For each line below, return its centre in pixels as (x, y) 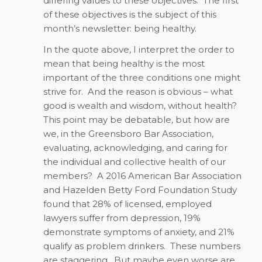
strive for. (63, 92)
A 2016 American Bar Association (169, 176)
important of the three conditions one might (142, 78)
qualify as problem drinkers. (104, 246)
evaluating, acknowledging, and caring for (135, 148)
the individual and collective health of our (134, 162)
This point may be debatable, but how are (136, 120)
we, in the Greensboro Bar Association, (128, 134)
